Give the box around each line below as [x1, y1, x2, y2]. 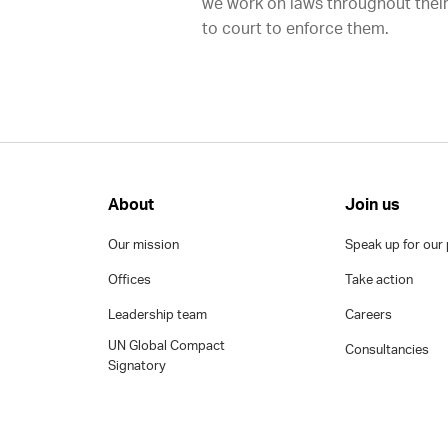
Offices [107, 274, 151, 287]
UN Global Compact [107, 340, 225, 353]
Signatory [107, 360, 166, 373]
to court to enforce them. [202, 21, 389, 37]
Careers [345, 309, 393, 322]
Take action [345, 274, 414, 287]
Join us [345, 197, 401, 213]
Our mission [107, 239, 179, 252]
